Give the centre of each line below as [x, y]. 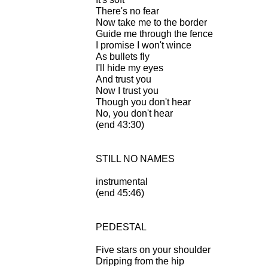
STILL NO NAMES [135, 159]
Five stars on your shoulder [153, 249]
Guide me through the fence [154, 33]
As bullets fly [123, 56]
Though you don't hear [143, 102]
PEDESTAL [121, 227]
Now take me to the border [151, 22]
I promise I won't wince [144, 45]
